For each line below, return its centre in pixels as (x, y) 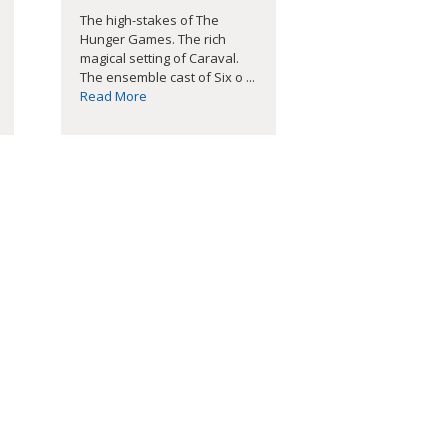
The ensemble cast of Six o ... (167, 76)
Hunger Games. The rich (152, 38)
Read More (113, 95)
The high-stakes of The (149, 19)
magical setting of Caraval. (159, 57)
